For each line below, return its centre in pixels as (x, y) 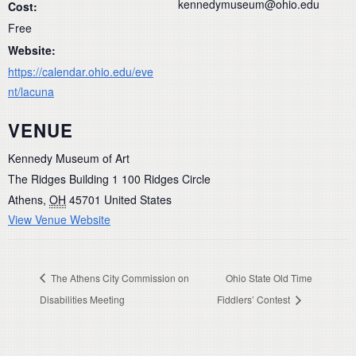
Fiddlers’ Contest (254, 299)
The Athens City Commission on (119, 277)
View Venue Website (59, 220)
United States (138, 200)
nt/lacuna (31, 91)
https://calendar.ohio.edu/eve (81, 71)
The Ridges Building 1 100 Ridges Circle (109, 179)
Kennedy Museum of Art (69, 159)
